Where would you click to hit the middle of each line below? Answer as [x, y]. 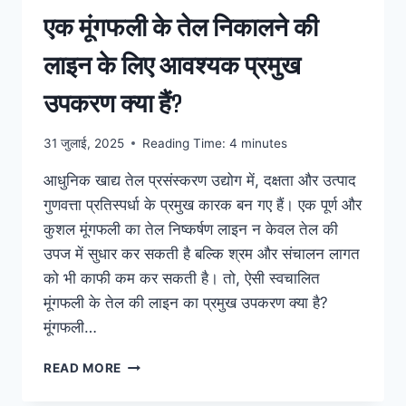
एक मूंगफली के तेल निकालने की [181, 27]
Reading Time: [184, 143]
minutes [264, 143]
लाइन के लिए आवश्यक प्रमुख [172, 65]
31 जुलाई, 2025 [84, 143]
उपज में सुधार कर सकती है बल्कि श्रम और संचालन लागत [202, 253]
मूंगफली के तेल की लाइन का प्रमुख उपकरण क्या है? [186, 302]
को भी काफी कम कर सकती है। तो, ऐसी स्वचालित [182, 278]
